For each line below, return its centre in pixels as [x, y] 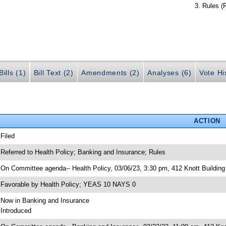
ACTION [207, 121]
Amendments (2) [110, 72]
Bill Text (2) [53, 72]
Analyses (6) [169, 72]
